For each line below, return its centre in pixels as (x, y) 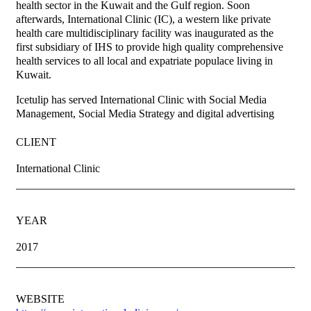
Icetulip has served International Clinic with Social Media (141, 100)
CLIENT (36, 142)
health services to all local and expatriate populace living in (144, 61)
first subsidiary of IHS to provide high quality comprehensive (150, 47)
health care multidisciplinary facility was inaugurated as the (145, 33)
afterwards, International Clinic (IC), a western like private (143, 19)
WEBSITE (40, 299)
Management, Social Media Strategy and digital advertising (145, 114)
